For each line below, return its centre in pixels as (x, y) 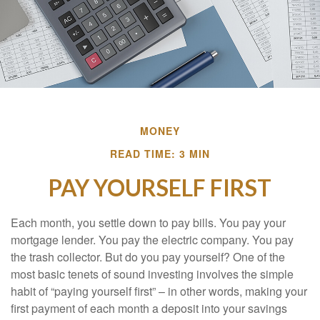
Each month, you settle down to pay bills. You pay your (148, 222)
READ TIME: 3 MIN (160, 154)
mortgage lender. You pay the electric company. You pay (152, 240)
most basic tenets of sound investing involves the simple (152, 274)
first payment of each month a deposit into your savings (149, 308)
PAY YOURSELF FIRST (160, 187)
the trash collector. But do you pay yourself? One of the (148, 257)
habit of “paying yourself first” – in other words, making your (159, 291)
